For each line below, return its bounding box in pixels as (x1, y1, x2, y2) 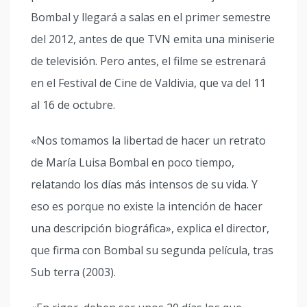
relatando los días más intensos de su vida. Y (31, 177, 258, 192)
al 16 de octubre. (31, 97, 115, 112)
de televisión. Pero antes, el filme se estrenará (31, 53, 266, 69)
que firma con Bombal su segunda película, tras (31, 243, 273, 258)
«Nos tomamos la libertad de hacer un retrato (31, 133, 266, 148)
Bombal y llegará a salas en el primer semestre (31, 10, 271, 25)
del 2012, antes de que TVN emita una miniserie (31, 32, 275, 47)
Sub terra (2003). (31, 265, 116, 280)
